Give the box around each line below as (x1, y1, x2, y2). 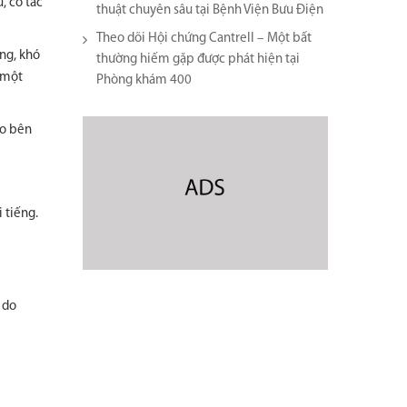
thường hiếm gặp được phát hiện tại (96, 53, 300, 66)
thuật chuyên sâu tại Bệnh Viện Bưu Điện (96, 4, 323, 17)
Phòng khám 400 (96, 74, 192, 87)
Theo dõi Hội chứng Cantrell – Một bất (96, 32, 312, 45)
